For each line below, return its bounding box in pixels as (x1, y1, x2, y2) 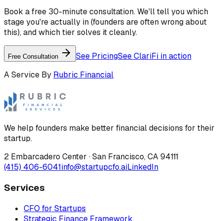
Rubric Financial (53, 70, 113, 80)
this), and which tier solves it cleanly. (4, 27, 137, 38)
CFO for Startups (24, 203, 86, 214)
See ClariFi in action (118, 51, 191, 62)
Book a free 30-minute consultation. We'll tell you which (4, 6, 208, 17)
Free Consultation (8, 53, 60, 61)
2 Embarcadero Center (4, 151, 87, 162)
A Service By (4, 70, 51, 80)
